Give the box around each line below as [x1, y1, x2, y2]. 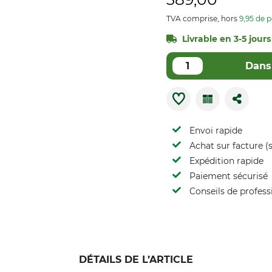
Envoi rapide [189, 125, 242, 136]
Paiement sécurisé [189, 171, 268, 182]
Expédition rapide [189, 155, 263, 166]
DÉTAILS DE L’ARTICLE [79, 254, 193, 265]
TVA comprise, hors [166, 14, 239, 23]
